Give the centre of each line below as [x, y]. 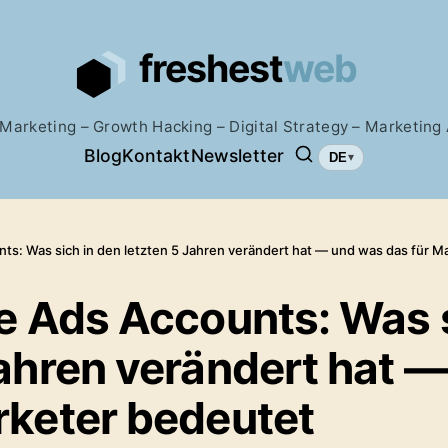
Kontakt [156, 155]
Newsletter [237, 155]
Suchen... [322, 169]
